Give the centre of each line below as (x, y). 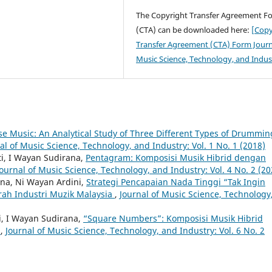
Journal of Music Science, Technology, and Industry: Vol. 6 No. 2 (135, 230)
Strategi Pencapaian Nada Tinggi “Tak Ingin (176, 182)
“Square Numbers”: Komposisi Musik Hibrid (173, 218)
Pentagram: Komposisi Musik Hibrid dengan (176, 157)
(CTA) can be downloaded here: (194, 29)
